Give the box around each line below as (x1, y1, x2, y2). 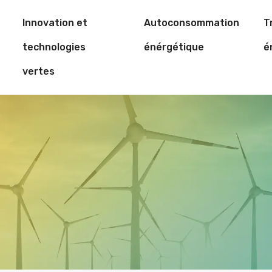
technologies (22, 41, 86, 53)
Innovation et (22, 17, 88, 29)
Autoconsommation (143, 17, 239, 29)
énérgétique (143, 41, 204, 53)
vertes (22, 66, 55, 77)
